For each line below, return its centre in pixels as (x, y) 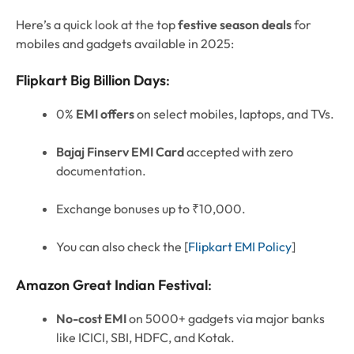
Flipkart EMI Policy (240, 247)
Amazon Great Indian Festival (112, 284)
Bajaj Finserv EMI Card (120, 152)
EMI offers (105, 114)
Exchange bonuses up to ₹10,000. (151, 209)
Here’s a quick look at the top (97, 25)
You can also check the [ (122, 247)
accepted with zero (239, 152)
